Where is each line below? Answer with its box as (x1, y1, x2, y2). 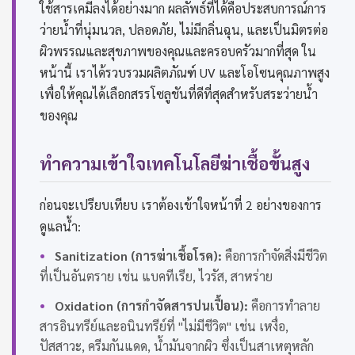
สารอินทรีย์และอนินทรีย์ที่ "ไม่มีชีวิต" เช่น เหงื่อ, (40, 318, 288, 335)
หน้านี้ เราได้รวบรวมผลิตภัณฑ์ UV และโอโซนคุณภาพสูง (40, 64, 330, 82)
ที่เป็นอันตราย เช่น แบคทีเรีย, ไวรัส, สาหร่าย (40, 268, 273, 285)
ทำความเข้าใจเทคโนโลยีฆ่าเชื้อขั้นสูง (40, 152, 310, 175)
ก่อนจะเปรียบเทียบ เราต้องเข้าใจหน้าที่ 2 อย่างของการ (40, 197, 322, 214)
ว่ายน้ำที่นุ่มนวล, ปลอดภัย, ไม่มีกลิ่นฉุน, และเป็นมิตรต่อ (40, 21, 328, 39)
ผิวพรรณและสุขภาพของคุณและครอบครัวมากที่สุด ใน (40, 43, 316, 60)
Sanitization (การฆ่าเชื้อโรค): (55, 247, 222, 265)
